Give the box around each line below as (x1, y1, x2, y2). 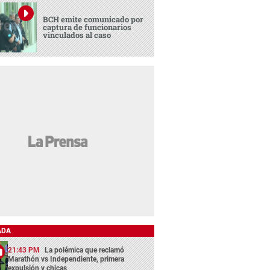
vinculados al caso (43, 29, 111, 40)
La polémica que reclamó (45, 245, 125, 254)
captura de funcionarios (43, 21, 132, 33)
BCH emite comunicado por (43, 13, 144, 25)
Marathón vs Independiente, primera (8, 254, 125, 263)
